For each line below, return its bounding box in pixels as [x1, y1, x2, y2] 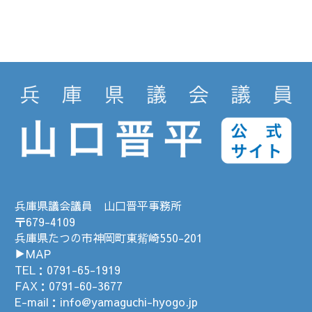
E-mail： [15, 294, 60, 309]
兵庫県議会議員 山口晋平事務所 [15, 198, 182, 213]
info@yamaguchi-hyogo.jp [60, 294, 198, 309]
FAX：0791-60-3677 [15, 278, 123, 293]
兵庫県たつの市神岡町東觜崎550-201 [15, 230, 203, 245]
